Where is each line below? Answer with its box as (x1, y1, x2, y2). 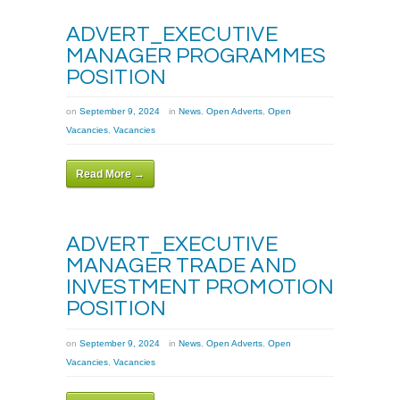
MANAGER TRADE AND (66, 254, 296, 278)
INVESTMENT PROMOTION (66, 276, 335, 299)
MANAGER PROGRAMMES (66, 44, 326, 67)
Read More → (76, 168, 145, 181)
